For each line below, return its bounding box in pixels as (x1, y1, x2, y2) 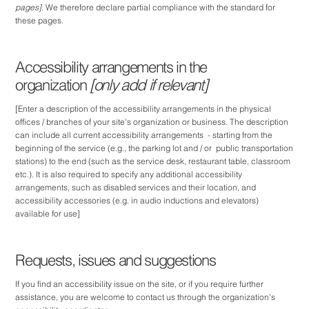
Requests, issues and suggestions (15, 250, 216, 270)
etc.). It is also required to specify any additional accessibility (15, 169, 243, 180)
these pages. (15, 14, 64, 26)
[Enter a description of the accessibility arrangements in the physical (15, 103, 272, 114)
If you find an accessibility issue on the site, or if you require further (15, 279, 264, 290)
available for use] (15, 208, 81, 219)
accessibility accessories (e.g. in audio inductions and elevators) (15, 195, 259, 206)
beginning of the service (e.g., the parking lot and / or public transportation (15, 143, 294, 154)
